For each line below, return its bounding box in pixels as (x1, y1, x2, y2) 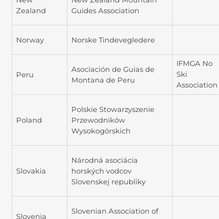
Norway (16, 35, 44, 44)
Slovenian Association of (71, 206, 158, 216)
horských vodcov (71, 166, 131, 175)
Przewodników (71, 115, 125, 125)
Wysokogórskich (71, 126, 131, 135)
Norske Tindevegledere (71, 35, 155, 44)
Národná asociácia (71, 155, 138, 165)
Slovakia (16, 166, 46, 175)
